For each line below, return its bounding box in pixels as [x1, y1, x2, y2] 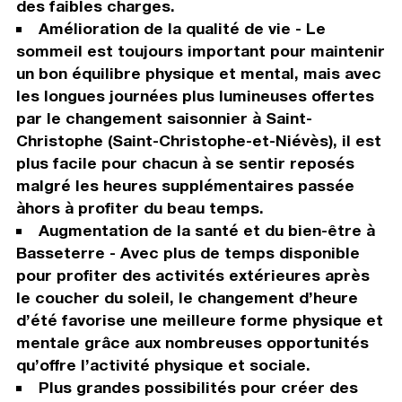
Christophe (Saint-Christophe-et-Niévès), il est [15, 131, 381, 151]
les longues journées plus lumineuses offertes [15, 86, 374, 106]
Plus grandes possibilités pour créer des [38, 378, 358, 398]
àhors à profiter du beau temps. [15, 198, 264, 218]
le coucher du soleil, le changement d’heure [15, 288, 358, 308]
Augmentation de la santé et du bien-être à [38, 221, 375, 240]
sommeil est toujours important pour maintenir [15, 41, 385, 61]
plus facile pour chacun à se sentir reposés [15, 153, 354, 173]
